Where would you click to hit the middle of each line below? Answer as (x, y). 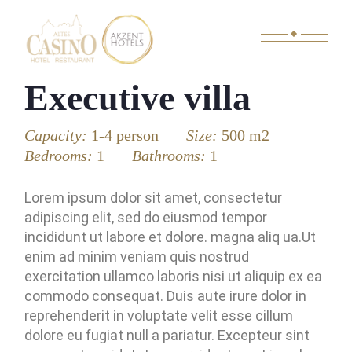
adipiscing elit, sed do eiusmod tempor (146, 217)
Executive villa (138, 98)
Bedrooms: (61, 156)
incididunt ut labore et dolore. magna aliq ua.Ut (170, 237)
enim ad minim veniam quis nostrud (137, 257)
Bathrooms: (171, 156)
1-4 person (125, 135)
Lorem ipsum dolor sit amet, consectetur (154, 198)
